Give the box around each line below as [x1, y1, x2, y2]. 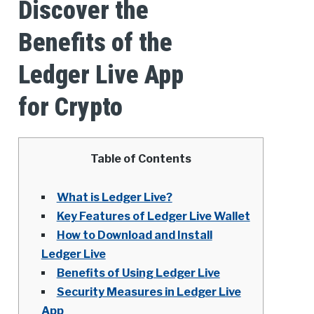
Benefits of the [18, 28, 172, 58]
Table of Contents [90, 152, 191, 166]
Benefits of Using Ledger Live [56, 266, 220, 280]
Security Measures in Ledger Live [56, 285, 241, 299]
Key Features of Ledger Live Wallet [56, 210, 250, 224]
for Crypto [18, 93, 123, 123]
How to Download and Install [56, 228, 212, 243]
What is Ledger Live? [56, 191, 172, 205]
